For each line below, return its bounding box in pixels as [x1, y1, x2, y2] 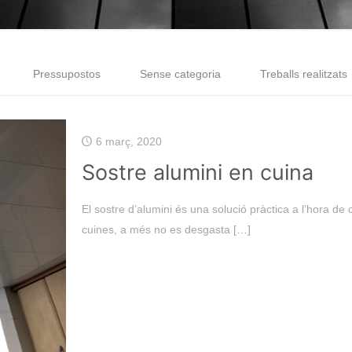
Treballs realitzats [260, 68, 347, 80]
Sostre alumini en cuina [81, 159, 313, 185]
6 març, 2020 [95, 135, 162, 148]
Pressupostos [33, 68, 101, 80]
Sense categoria [140, 68, 221, 80]
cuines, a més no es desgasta [81, 223, 230, 236]
